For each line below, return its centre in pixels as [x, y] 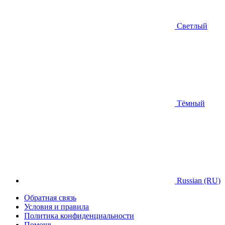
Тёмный [190, 103]
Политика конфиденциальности [79, 216]
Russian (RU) [198, 181]
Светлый [191, 26]
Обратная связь [50, 198]
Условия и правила [57, 207]
